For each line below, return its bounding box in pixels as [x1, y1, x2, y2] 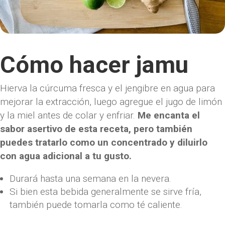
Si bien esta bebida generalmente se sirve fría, [10, 185, 201, 197]
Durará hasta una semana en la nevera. [10, 172, 171, 184]
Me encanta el [138, 109, 200, 121]
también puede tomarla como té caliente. [10, 198, 182, 210]
